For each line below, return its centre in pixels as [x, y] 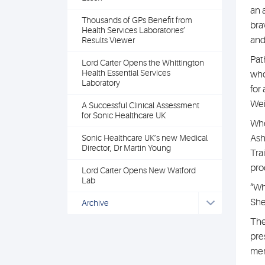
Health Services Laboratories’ [133, 30]
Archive [95, 203]
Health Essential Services [126, 73]
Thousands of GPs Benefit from [137, 20]
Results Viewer [108, 40]
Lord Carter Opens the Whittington [143, 63]
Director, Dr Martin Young [126, 148]
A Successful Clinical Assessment [140, 105]
